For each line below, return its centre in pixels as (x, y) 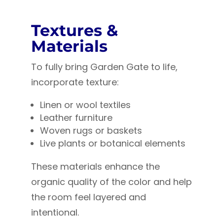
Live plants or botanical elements (112, 144)
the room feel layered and (88, 197)
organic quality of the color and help (111, 182)
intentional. (55, 213)
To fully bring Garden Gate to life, (104, 67)
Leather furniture (76, 118)
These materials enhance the (95, 167)
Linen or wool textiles (85, 105)
